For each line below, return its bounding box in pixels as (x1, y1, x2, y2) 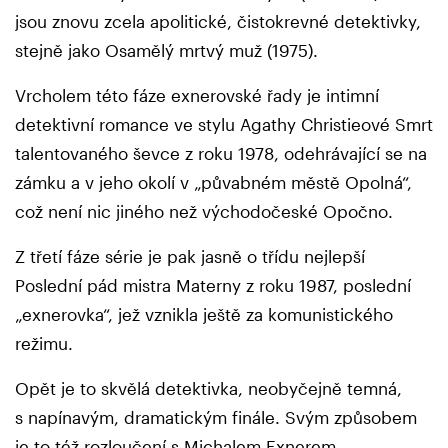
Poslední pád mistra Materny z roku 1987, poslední (15, 275, 411, 296)
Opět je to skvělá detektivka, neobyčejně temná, (15, 378, 402, 399)
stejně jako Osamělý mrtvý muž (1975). (15, 40, 323, 61)
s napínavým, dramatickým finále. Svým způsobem (15, 407, 417, 428)
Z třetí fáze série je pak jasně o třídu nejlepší (15, 246, 365, 267)
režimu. (15, 333, 78, 354)
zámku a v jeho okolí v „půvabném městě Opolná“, (15, 172, 412, 193)
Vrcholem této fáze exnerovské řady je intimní (15, 85, 379, 106)
